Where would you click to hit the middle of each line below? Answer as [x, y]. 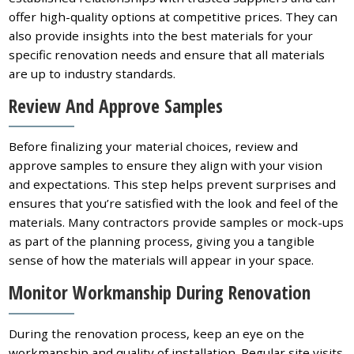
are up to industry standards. [92, 73]
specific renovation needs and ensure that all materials [167, 54]
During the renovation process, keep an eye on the [157, 333]
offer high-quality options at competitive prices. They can [173, 16]
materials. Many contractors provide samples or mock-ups [177, 222]
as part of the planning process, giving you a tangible [162, 241]
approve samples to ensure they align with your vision [166, 166]
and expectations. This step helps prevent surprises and [173, 185]
